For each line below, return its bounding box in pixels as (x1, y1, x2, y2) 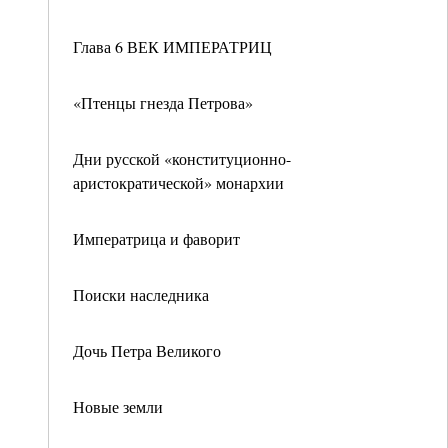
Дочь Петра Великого (73, 340, 221, 361)
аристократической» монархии (73, 172, 284, 193)
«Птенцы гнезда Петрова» (73, 92, 253, 113)
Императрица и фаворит (73, 228, 240, 249)
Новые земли (73, 396, 163, 417)
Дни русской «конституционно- (73, 148, 291, 169)
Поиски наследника (73, 284, 209, 305)
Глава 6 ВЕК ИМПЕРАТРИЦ (73, 36, 272, 57)
